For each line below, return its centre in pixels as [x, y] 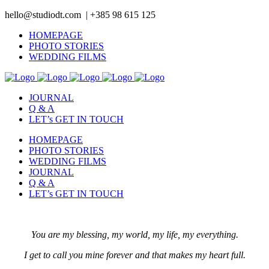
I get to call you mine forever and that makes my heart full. [134, 255]
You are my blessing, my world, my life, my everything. [134, 234]
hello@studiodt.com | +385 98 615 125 [80, 15]
